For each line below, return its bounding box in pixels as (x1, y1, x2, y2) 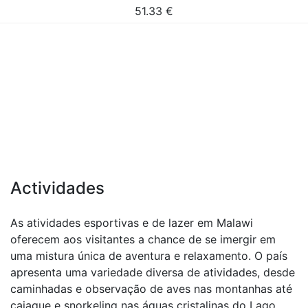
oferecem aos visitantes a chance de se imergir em (10, 232, 276, 246)
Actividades (10, 178, 104, 198)
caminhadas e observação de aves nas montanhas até (10, 282, 292, 296)
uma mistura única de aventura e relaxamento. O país (10, 249, 287, 263)
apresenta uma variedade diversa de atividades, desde (10, 265, 295, 279)
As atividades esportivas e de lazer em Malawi (10, 216, 253, 230)
